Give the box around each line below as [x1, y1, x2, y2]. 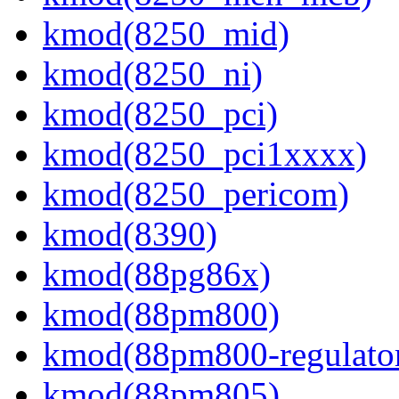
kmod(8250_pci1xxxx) [43, 134, 367, 174]
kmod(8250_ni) [43, 54, 263, 94]
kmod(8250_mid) [43, 14, 289, 53]
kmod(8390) [43, 215, 217, 254]
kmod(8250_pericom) [43, 175, 349, 214]
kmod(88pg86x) [43, 255, 271, 294]
